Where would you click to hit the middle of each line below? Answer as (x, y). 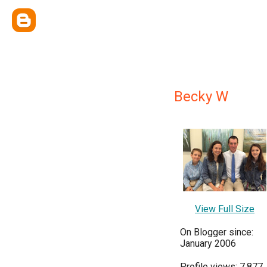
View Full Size (225, 209)
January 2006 (208, 243)
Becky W (201, 97)
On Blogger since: (217, 232)
